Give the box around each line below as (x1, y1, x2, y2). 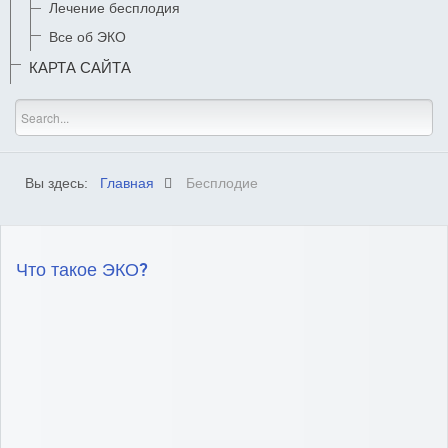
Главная (100, 174, 154, 191)
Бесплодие (186, 174, 258, 191)
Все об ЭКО (49, 28, 126, 45)
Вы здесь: (25, 174, 96, 191)
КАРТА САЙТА (29, 58, 131, 76)
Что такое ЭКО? (16, 259, 148, 281)
